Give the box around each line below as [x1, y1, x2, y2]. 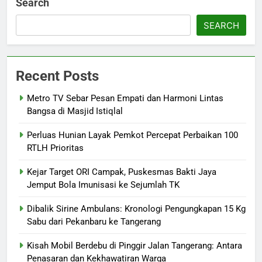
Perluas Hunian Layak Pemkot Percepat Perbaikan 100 [27, 129, 238, 140]
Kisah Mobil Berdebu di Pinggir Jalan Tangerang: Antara [27, 240, 242, 251]
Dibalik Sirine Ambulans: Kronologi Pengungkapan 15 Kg [27, 203, 246, 214]
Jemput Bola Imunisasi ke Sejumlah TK [27, 179, 180, 190]
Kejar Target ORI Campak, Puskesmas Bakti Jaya [27, 166, 216, 177]
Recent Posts [16, 67, 99, 84]
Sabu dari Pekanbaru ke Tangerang [27, 216, 161, 227]
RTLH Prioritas [27, 142, 84, 153]
